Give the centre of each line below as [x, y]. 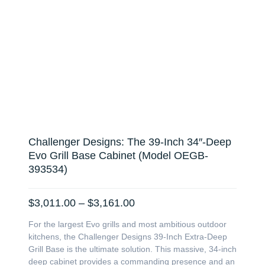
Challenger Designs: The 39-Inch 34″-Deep [130, 142]
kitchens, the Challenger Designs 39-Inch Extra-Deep [128, 236]
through [152, 243]
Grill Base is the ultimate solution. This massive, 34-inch [132, 249]
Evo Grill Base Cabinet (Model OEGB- [118, 155]
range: [149, 216]
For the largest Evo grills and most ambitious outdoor [127, 224]
